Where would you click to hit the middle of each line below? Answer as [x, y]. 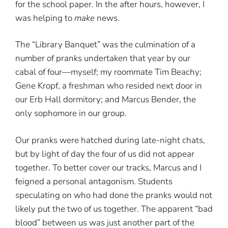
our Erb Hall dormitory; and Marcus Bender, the [106, 99]
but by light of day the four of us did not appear [105, 154]
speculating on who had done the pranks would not [114, 195]
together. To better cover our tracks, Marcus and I [108, 167]
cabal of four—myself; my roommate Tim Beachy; [108, 72]
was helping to [45, 18]
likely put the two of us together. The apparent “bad [114, 209]
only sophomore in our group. [72, 113]
